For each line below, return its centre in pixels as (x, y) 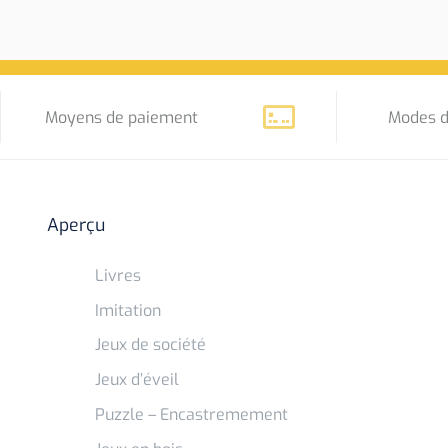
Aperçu (76, 224)
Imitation (128, 310)
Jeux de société (151, 345)
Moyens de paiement (121, 117)
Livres (118, 275)
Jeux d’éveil (137, 380)
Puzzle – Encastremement (192, 415)
